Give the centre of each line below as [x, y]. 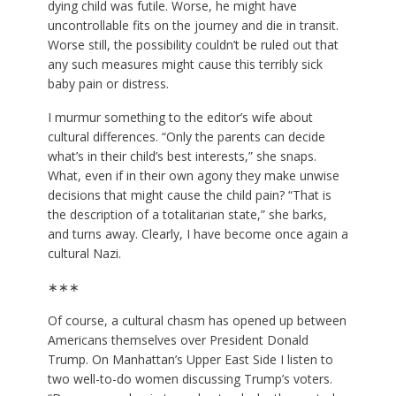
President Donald [259, 340]
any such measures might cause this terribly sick [185, 65]
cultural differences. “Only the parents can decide [186, 137]
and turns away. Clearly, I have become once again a [198, 234]
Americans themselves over [128, 340]
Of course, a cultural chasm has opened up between [197, 321]
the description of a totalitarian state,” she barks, [187, 215]
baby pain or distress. [108, 84]
